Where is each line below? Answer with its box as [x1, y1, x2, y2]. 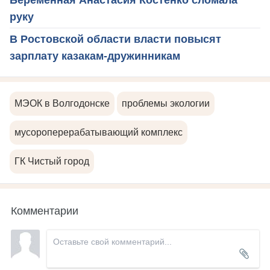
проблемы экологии [122, 98, 210, 109]
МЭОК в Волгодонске [14, 98, 110, 109]
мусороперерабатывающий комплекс [14, 127, 183, 138]
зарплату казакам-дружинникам [10, 50, 180, 63]
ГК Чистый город [14, 156, 89, 167]
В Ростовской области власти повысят [10, 33, 221, 46]
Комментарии [11, 202, 78, 218]
